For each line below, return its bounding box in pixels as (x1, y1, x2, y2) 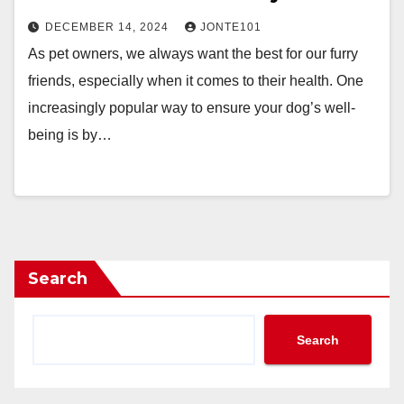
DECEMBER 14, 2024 (45, 21, 172, 33)
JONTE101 (200, 21, 262, 33)
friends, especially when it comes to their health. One (28, 73, 363, 88)
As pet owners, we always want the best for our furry (28, 46, 358, 61)
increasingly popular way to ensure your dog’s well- (28, 100, 355, 115)
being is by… (28, 127, 112, 142)
